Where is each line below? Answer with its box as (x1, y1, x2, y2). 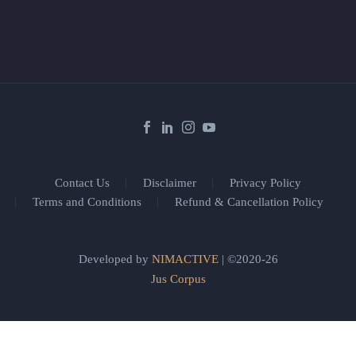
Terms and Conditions (33, 195, 141, 209)
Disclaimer (143, 176, 196, 190)
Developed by (78, 253, 152, 266)
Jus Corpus (150, 273, 206, 286)
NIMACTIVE (151, 253, 219, 266)
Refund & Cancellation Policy (175, 195, 323, 209)
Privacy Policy (230, 176, 301, 190)
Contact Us (55, 176, 110, 190)
